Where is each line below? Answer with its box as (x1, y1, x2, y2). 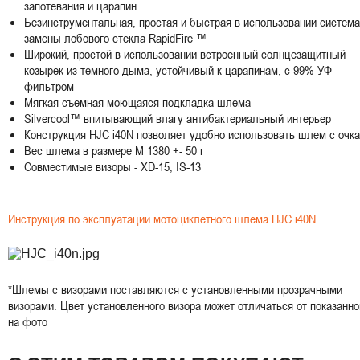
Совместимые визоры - (24, 157, 141, 174)
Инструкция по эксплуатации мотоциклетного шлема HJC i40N (8, 210, 316, 227)
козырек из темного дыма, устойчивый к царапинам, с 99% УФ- (24, 61, 335, 78)
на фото (8, 313, 47, 329)
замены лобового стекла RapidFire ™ (24, 29, 207, 46)
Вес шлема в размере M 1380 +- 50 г (24, 141, 204, 158)
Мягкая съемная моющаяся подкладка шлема (24, 93, 251, 110)
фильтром (24, 77, 74, 94)
